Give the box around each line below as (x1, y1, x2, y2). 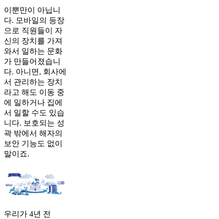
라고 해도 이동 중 (4, 88, 65, 96)
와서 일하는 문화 (4, 46, 63, 55)
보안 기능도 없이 (4, 139, 63, 148)
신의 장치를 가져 (4, 36, 63, 45)
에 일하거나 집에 (4, 98, 63, 107)
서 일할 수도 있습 (4, 108, 65, 117)
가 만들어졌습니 (4, 57, 61, 66)
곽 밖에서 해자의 (4, 129, 63, 137)
